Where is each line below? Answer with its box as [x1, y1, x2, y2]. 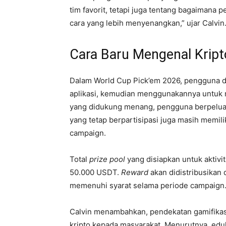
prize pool [89, 154, 127, 164]
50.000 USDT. [70, 167, 121, 177]
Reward [121, 167, 148, 177]
